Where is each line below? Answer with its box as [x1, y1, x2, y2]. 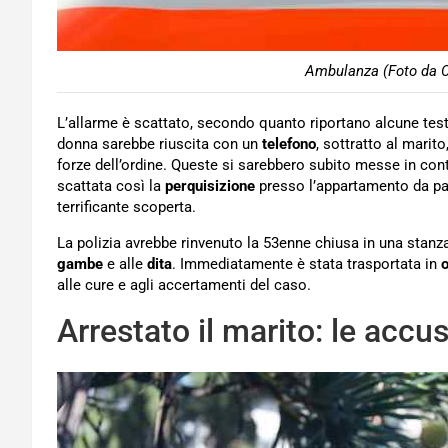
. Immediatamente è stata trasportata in [172, 255, 441, 274]
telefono [262, 135, 316, 154]
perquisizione [165, 177, 255, 196]
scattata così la [57, 177, 165, 196]
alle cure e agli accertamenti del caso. [57, 276, 311, 295]
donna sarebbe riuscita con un [57, 135, 262, 154]
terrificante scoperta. [57, 198, 196, 217]
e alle [103, 255, 147, 274]
